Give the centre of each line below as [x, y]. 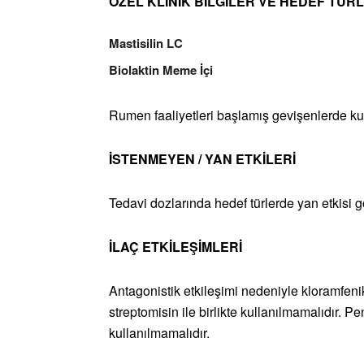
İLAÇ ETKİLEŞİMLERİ [175, 247]
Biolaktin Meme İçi [161, 70]
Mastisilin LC [146, 43]
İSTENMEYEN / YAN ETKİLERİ [202, 159]
